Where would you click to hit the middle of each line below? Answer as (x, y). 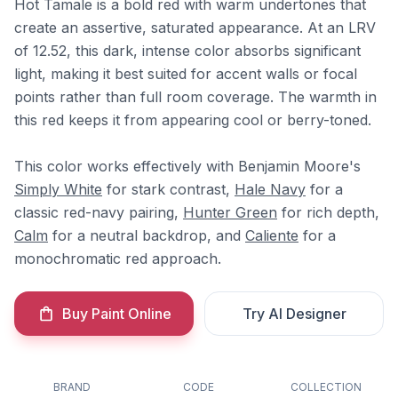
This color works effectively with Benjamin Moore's (187, 166)
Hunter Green (230, 212)
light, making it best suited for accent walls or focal (186, 74)
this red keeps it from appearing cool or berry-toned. (193, 120)
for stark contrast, (168, 189)
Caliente (272, 235)
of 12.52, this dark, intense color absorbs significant (187, 51)
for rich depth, (328, 212)
